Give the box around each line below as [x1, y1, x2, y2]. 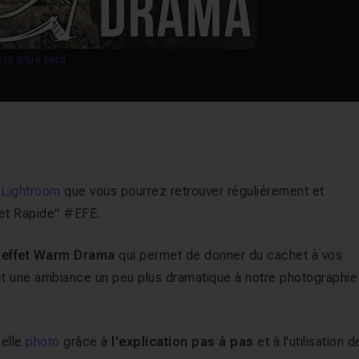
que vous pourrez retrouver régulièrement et [60, 184, 325, 199]
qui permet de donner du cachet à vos [115, 248, 343, 263]
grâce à [59, 334, 112, 349]
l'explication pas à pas [111, 334, 254, 349]
